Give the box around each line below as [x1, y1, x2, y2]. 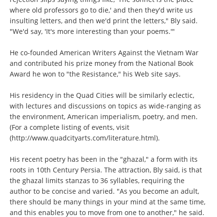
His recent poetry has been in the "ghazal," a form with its [10, 155, 198, 164]
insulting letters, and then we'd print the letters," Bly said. [10, 16, 198, 25]
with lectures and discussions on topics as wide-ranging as [10, 101, 201, 110]
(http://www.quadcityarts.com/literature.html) [10, 133, 158, 142]
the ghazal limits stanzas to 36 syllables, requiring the [10, 176, 185, 185]
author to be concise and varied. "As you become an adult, [10, 186, 199, 196]
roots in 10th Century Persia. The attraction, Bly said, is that [10, 165, 202, 174]
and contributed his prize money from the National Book [10, 59, 193, 68]
